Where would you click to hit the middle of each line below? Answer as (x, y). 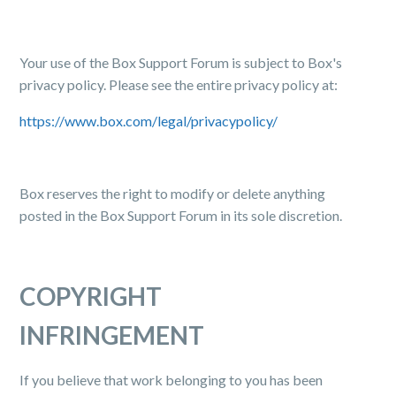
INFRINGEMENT (112, 335)
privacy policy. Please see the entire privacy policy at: (179, 84)
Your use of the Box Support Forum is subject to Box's (181, 62)
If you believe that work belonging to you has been (171, 380)
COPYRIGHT (91, 296)
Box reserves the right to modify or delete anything (173, 193)
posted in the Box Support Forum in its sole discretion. (181, 215)
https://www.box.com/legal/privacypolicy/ (149, 121)
